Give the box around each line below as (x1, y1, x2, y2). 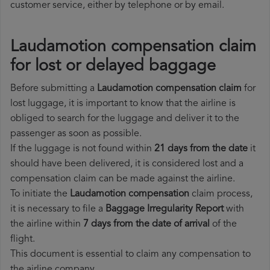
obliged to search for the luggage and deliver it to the (10, 114, 239, 124)
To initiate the (10, 189, 70, 199)
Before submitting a (10, 84, 97, 94)
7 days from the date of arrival (83, 219, 210, 230)
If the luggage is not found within (10, 144, 154, 154)
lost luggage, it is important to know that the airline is (10, 99, 236, 109)
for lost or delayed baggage (10, 58, 216, 75)
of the (210, 219, 237, 230)
